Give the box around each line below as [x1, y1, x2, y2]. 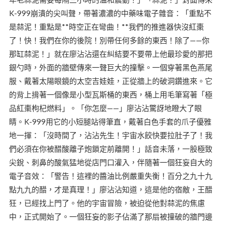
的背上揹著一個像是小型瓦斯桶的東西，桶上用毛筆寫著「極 [9, 89, 212, 99]
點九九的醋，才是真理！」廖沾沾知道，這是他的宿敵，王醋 [9, 184, 212, 194]
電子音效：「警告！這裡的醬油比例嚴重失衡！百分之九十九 [9, 171, 212, 180]
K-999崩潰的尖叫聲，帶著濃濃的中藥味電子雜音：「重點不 [9, 8, 211, 18]
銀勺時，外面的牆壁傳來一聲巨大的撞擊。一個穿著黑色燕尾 [9, 62, 212, 72]
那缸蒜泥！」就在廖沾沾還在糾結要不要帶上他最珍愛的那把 [9, 49, 212, 58]
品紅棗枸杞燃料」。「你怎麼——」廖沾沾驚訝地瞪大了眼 [9, 103, 202, 113]
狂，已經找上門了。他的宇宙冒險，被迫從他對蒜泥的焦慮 [9, 198, 205, 207]
